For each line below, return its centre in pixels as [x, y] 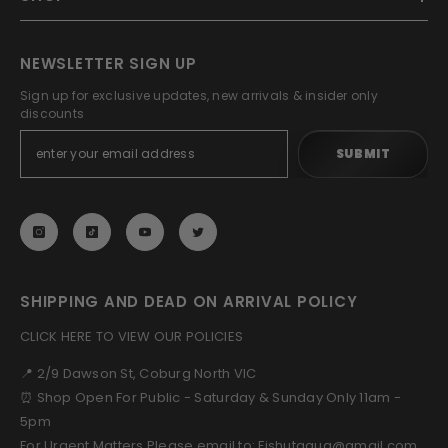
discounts [52, 113]
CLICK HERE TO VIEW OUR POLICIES [132, 336]
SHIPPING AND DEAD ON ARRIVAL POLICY [189, 301]
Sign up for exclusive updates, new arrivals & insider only [199, 95]
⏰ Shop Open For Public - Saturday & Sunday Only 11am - [211, 397]
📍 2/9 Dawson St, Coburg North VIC [138, 373]
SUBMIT [363, 153]
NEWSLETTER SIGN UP [108, 63]
